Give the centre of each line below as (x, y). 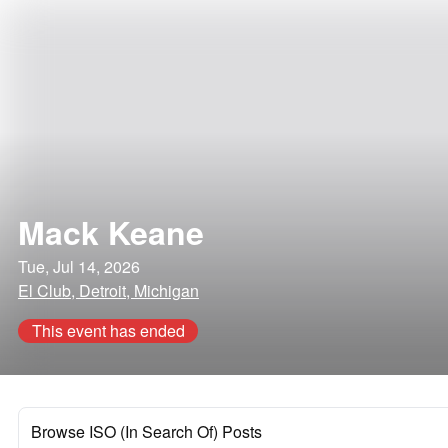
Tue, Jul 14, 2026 (79, 266)
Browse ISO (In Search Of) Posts (146, 431)
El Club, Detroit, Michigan (108, 290)
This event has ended (108, 330)
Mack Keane (111, 232)
